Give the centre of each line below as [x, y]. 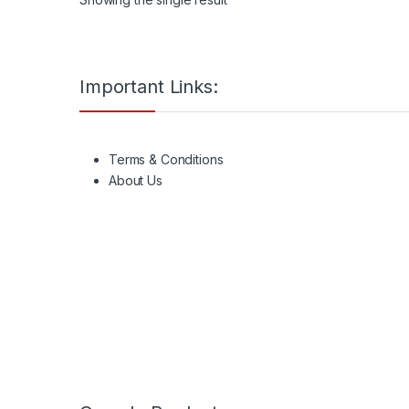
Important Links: [149, 86]
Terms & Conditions [166, 159]
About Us [136, 180]
